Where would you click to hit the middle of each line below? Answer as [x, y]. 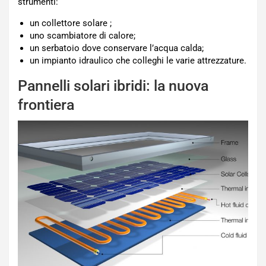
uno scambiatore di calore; [83, 36]
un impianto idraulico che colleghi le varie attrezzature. [138, 61]
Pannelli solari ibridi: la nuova [113, 86]
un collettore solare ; [71, 23]
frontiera [46, 105]
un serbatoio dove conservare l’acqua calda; [117, 48]
